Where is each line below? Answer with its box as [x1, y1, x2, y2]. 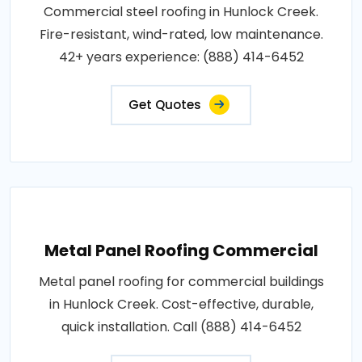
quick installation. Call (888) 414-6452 [61, 317, 301, 336]
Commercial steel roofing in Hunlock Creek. [44, 2, 318, 21]
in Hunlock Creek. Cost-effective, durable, [48, 294, 314, 314]
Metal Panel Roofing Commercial [44, 238, 318, 262]
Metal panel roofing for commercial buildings [38, 271, 324, 291]
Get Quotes [128, 95, 201, 113]
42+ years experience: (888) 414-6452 [58, 47, 304, 66]
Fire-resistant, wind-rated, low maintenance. [39, 24, 323, 44]
